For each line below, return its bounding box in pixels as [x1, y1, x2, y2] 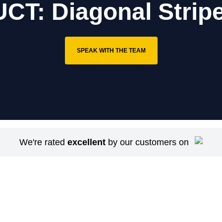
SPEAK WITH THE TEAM [76, 47, 146, 54]
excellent [67, 137, 106, 147]
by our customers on [106, 137, 189, 147]
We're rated [19, 137, 67, 147]
